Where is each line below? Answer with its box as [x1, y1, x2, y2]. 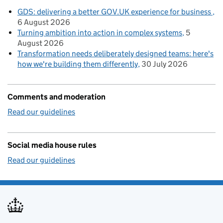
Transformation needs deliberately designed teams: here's [17, 49, 214, 59]
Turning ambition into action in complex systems [17, 28, 182, 38]
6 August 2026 [17, 17, 70, 27]
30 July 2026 [141, 59, 188, 69]
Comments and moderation [7, 92, 106, 102]
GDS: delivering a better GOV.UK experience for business [17, 7, 213, 17]
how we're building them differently [17, 59, 138, 69]
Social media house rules [7, 140, 97, 150]
